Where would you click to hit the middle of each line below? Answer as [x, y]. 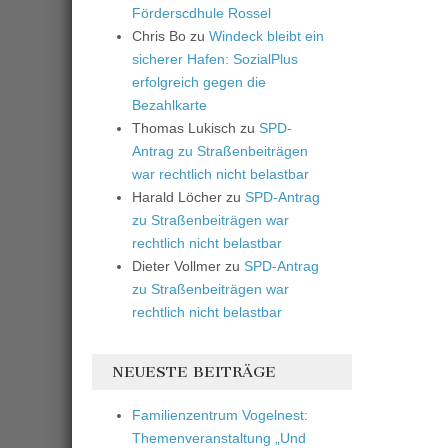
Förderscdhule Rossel [201, 12]
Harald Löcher [177, 196]
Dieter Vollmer [176, 265]
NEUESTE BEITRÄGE [194, 371]
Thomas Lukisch [184, 127]
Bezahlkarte [169, 104]
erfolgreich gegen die [199, 81]
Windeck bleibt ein [266, 35]
